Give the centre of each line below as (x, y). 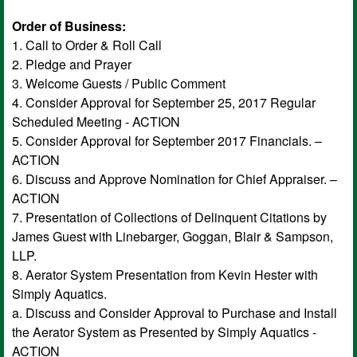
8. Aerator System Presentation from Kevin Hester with (165, 274)
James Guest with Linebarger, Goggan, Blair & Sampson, (173, 236)
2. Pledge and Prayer (72, 64)
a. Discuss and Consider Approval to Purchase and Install (175, 312)
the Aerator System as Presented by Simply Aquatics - (164, 331)
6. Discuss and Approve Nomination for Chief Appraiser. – (175, 178)
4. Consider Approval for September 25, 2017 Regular (164, 102)
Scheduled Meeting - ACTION (96, 121)
